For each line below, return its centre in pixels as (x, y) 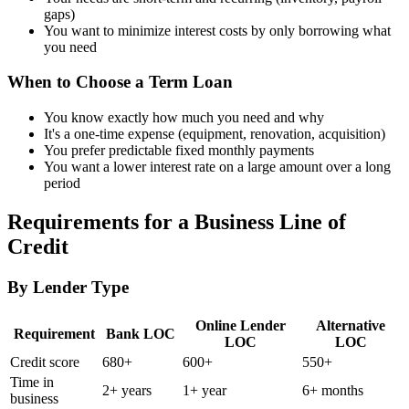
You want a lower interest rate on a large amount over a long (217, 167)
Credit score (45, 362)
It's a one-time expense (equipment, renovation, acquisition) (215, 134)
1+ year (204, 390)
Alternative (351, 325)
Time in (32, 382)
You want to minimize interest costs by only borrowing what (217, 30)
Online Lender (241, 325)
